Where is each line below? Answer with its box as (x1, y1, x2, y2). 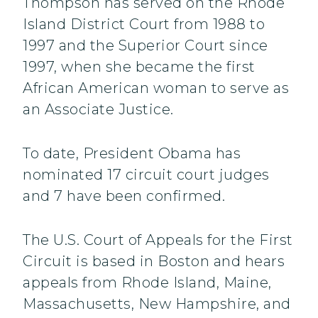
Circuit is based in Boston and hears (23, 253, 285, 270)
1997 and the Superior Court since (23, 37, 268, 55)
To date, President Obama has (23, 145, 241, 163)
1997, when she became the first (23, 58, 256, 76)
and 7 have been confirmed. (23, 187, 225, 205)
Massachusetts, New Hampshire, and (23, 295, 291, 313)
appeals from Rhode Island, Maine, (23, 274, 272, 292)
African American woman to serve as (23, 79, 289, 97)
